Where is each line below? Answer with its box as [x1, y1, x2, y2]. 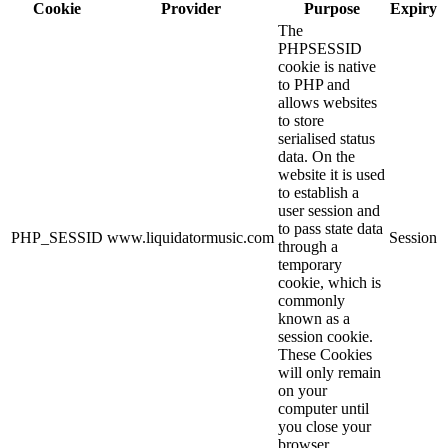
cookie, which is [278, 274, 381, 292]
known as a [278, 310, 350, 328]
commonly [278, 292, 345, 310]
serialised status [278, 130, 375, 148]
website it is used [278, 166, 385, 184]
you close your [278, 418, 371, 436]
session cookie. [278, 328, 373, 346]
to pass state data [278, 220, 383, 238]
